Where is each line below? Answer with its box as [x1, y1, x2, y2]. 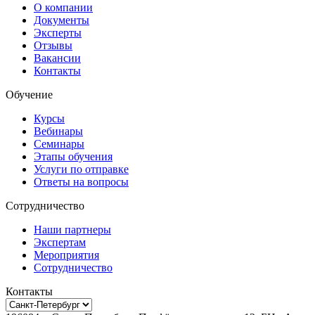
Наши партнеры [34, 224, 111, 236]
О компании [34, 1, 93, 14]
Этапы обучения [34, 150, 112, 163]
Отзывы [34, 39, 72, 52]
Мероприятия [34, 249, 99, 262]
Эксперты [34, 27, 82, 39]
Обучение [6, 89, 53, 101]
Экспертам [34, 236, 86, 249]
